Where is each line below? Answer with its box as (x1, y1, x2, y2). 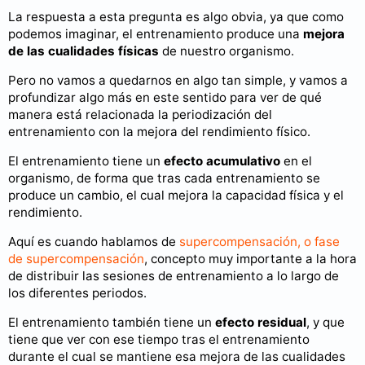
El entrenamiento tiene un (8, 152, 164, 169)
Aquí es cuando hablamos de (8, 234, 179, 250)
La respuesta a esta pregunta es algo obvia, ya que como (8, 8, 344, 24)
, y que (306, 314, 345, 331)
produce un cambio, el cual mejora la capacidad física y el (8, 187, 344, 203)
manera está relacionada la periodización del (8, 106, 272, 122)
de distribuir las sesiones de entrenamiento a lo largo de (8, 268, 339, 284)
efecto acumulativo (164, 152, 280, 169)
